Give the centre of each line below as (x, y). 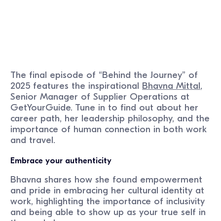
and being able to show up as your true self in (108, 212)
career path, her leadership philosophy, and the (110, 119)
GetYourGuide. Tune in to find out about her (105, 108)
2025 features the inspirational (76, 86)
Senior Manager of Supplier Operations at (100, 97)
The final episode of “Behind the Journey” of (104, 75)
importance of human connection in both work (109, 129)
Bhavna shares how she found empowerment (107, 180)
